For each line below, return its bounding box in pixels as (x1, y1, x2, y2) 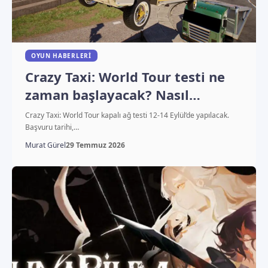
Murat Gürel (25, 139, 66, 150)
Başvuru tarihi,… (25, 121, 79, 132)
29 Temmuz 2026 (65, 139, 125, 150)
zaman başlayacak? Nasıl (25, 85, 189, 103)
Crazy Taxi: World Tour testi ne (25, 67, 225, 86)
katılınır (25, 103, 78, 121)
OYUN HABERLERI (31, 51, 92, 60)
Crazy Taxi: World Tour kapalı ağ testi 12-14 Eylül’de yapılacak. (25, 109, 229, 120)
